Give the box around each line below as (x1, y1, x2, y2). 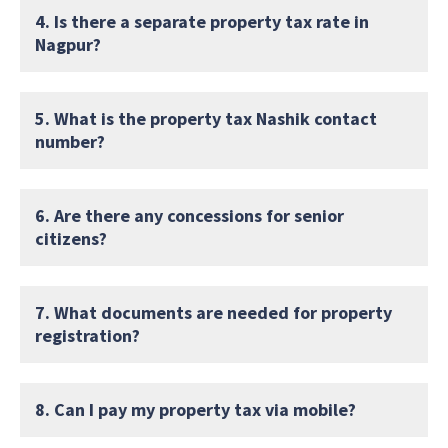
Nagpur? (35, 32, 101, 56)
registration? (35, 323, 140, 347)
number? (35, 129, 105, 153)
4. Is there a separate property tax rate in (35, 9, 369, 33)
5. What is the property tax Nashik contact (35, 106, 377, 130)
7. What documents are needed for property (35, 300, 392, 324)
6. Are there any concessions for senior (35, 203, 344, 227)
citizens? (35, 226, 107, 250)
